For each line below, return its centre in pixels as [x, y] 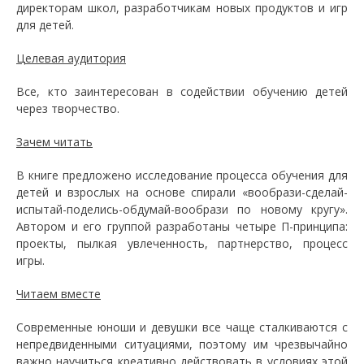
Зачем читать [54, 142]
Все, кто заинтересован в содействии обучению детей [182, 91]
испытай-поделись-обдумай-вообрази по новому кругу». [182, 209]
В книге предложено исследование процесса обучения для [182, 175]
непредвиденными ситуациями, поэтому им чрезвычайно [182, 344]
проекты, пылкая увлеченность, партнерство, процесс [182, 243]
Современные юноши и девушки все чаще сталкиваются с [182, 327]
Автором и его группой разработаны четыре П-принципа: [182, 226]
